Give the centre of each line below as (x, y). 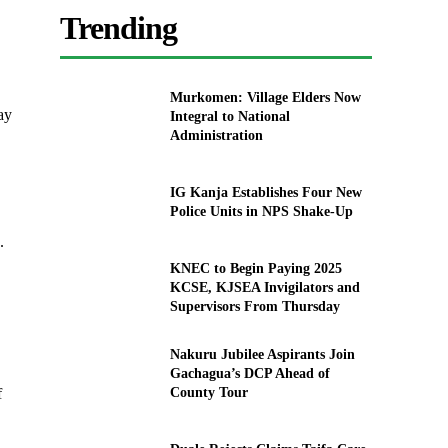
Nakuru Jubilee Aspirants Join (262, 354)
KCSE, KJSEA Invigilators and (264, 288)
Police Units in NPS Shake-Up (261, 212)
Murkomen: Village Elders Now (265, 98)
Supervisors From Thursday (254, 307)
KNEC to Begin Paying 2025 (255, 269)
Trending (119, 28)
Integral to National (229, 117)
